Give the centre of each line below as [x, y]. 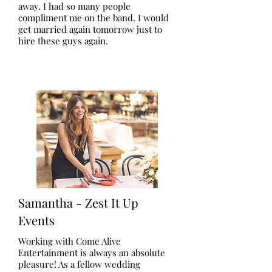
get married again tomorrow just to [90, 29]
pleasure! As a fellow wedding [79, 264]
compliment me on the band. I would [93, 18]
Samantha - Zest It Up [78, 202]
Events [36, 220]
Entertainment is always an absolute [92, 253]
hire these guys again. [63, 41]
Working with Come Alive [70, 241]
